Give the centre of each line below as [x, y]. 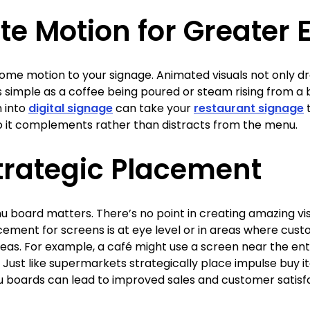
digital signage [71, 108]
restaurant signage [249, 108]
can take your [153, 108]
